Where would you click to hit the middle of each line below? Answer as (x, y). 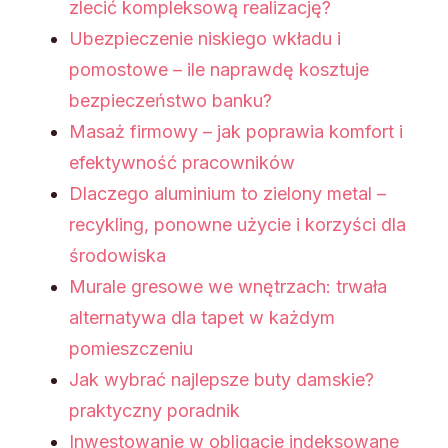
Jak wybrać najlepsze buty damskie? (221, 380)
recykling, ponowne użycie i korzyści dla (237, 225)
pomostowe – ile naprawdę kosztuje (219, 70)
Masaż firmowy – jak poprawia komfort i (236, 132)
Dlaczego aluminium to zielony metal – (227, 194)
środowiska (117, 256)
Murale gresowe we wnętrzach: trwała (228, 287)
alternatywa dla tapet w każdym (202, 318)
